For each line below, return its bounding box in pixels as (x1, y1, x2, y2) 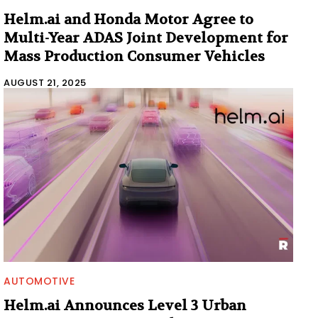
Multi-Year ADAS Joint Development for (4, 28, 288, 47)
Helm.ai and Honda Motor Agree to (4, 10, 253, 28)
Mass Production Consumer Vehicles (4, 47, 265, 65)
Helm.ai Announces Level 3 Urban (4, 296, 246, 314)
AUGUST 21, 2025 (4, 75, 87, 89)
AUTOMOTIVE (4, 273, 75, 288)
